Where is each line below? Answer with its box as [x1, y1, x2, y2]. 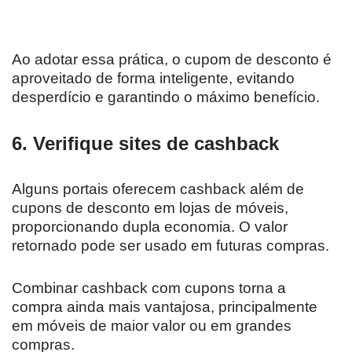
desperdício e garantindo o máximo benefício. [12, 88, 320, 105]
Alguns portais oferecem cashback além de [12, 180, 304, 197]
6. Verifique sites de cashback [12, 132, 279, 154]
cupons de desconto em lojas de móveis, [12, 199, 288, 216]
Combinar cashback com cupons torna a [12, 279, 286, 296]
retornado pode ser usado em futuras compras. [12, 236, 329, 254]
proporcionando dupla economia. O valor [12, 218, 288, 235]
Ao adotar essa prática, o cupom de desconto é [12, 50, 332, 68]
